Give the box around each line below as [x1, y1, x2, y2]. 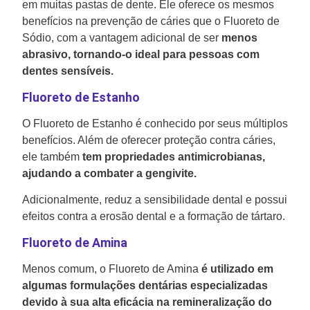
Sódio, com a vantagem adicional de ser [22, 32, 221, 44]
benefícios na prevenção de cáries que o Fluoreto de [22, 15, 280, 28]
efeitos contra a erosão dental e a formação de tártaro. [22, 210, 285, 223]
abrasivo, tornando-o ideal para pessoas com [22, 48, 259, 61]
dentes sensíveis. [22, 65, 113, 77]
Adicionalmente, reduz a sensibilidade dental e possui [22, 194, 287, 206]
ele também [22, 150, 80, 163]
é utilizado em [201, 262, 273, 275]
